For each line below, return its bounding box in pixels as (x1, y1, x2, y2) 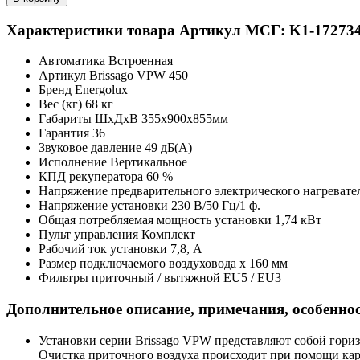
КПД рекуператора (39, 170, 146, 184)
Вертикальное (110, 155, 187, 170)
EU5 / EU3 (223, 271, 281, 285)
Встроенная (108, 54, 173, 68)
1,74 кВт (275, 213, 321, 227)
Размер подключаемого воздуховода (39, 256, 239, 271)
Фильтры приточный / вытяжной (39, 271, 223, 285)
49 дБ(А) (145, 141, 192, 155)
